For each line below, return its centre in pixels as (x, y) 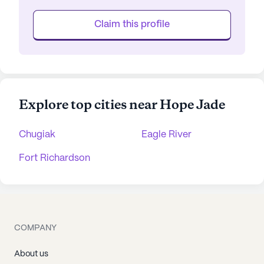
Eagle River (166, 135)
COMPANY (35, 228)
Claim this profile (132, 24)
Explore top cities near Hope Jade (122, 105)
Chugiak (37, 135)
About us (31, 254)
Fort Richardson (55, 158)
